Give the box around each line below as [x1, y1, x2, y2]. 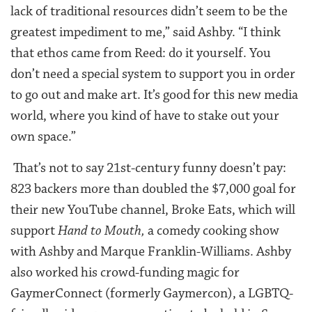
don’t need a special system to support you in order [10, 65, 295, 82]
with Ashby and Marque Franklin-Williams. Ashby [10, 242, 291, 260]
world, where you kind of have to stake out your [10, 107, 279, 124]
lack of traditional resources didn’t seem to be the [10, 2, 288, 19]
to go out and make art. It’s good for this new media [10, 86, 298, 103]
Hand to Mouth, [58, 221, 145, 239]
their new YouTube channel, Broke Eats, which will [10, 201, 295, 218]
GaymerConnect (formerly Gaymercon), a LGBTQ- [10, 284, 293, 302]
